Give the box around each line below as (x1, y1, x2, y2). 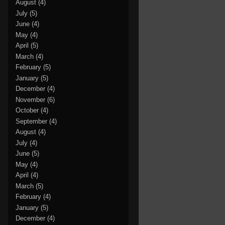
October (16, 106, 39, 115)
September (16, 117, 47, 125)
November (16, 95, 45, 103)
